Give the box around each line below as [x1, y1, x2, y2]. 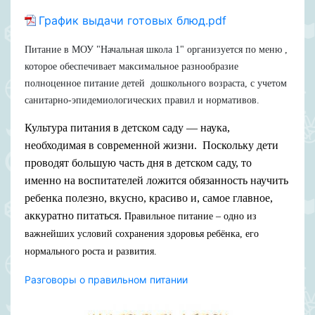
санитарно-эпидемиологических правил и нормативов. [25, 94, 259, 105]
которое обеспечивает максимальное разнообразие [25, 60, 238, 72]
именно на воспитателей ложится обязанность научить [25, 174, 288, 186]
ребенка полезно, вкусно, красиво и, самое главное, [25, 191, 273, 204]
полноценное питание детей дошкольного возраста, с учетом [25, 77, 287, 89]
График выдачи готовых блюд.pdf [39, 13, 226, 27]
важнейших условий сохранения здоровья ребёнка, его [25, 228, 259, 239]
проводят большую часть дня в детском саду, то [25, 156, 252, 169]
